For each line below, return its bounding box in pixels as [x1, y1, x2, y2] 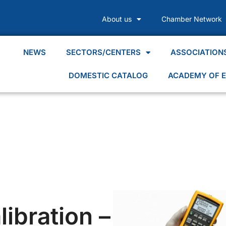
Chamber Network [161, 15, 222, 23]
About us [101, 15, 132, 23]
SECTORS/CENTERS [66, 47, 141, 57]
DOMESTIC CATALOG [69, 71, 148, 80]
